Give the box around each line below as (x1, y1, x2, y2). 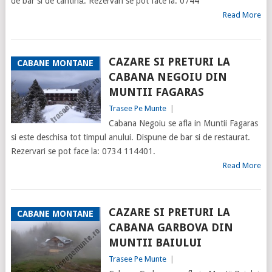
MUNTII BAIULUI (108, 236, 202, 250)
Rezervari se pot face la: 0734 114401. (10, 146, 155, 157)
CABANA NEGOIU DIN (108, 70, 227, 84)
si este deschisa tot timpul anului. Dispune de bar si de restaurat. (10, 132, 250, 143)
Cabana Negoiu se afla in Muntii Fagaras (108, 118, 258, 129)
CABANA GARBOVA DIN (108, 221, 233, 234)
